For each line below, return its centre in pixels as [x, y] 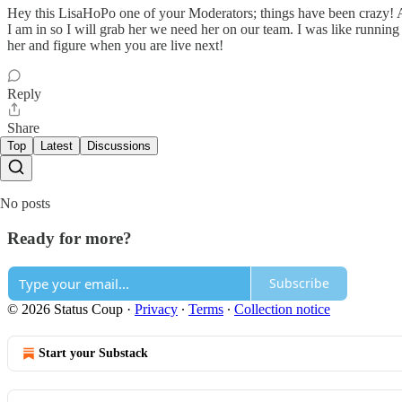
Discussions [119, 146]
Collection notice [282, 309]
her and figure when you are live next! [115, 46]
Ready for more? [70, 238]
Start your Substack [93, 353]
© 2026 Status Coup [65, 309]
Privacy [156, 309]
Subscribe [299, 283]
